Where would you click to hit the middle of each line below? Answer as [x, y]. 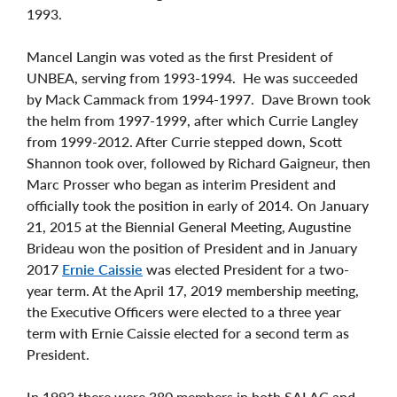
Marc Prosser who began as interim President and [181, 183]
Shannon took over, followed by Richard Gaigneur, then [198, 162]
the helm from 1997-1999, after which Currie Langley [192, 120]
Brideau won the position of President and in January [192, 247]
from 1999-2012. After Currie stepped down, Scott [184, 141]
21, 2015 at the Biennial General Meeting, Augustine [189, 226]
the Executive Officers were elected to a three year [184, 311]
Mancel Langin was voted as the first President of [180, 56]
